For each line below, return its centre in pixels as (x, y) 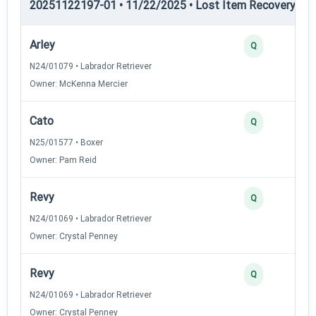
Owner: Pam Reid (63, 160)
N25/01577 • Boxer (66, 142)
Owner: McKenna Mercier (79, 84)
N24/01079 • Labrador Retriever (91, 66)
